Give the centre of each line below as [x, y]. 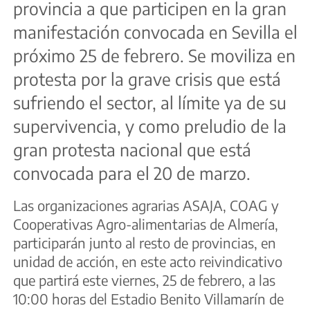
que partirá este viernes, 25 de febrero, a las [144, 280]
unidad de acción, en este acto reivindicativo [148, 262]
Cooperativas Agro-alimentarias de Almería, [146, 224]
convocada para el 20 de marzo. [132, 173]
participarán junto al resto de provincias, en [145, 243]
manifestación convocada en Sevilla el [155, 32]
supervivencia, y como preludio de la [150, 126]
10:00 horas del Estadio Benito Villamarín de [148, 299]
